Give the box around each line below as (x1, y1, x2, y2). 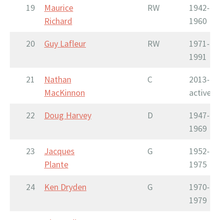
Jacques (44, 145, 75, 157)
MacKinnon (44, 86, 85, 98)
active (189, 86, 211, 98)
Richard (44, 15, 72, 27)
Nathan (44, 73, 71, 85)
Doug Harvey (44, 109, 91, 121)
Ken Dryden (44, 181, 86, 192)
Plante (44, 158, 68, 170)
